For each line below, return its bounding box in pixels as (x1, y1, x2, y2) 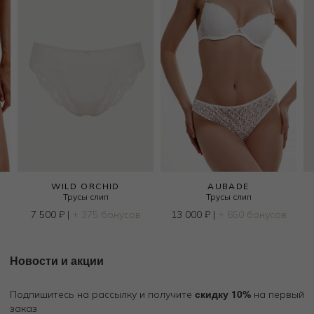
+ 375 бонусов (71, 207, 141, 221)
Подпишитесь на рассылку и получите (10, 287, 195, 301)
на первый (251, 287, 304, 301)
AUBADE (207, 180, 250, 191)
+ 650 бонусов (217, 207, 287, 221)
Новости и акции (10, 252, 104, 268)
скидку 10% (195, 286, 251, 301)
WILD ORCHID (51, 180, 120, 191)
